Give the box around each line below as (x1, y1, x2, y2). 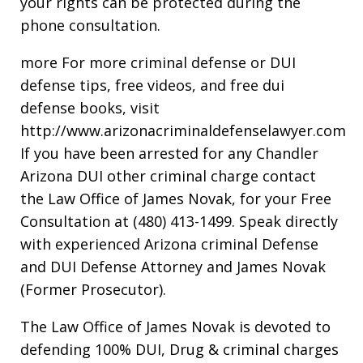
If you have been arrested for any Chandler (20, 143, 318, 163)
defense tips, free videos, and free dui (20, 75, 284, 95)
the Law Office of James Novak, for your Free (20, 188, 331, 208)
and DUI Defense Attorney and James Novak (20, 256, 326, 276)
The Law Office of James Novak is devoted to (20, 316, 331, 336)
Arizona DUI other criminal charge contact (20, 165, 316, 186)
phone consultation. (20, 15, 160, 35)
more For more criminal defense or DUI (20, 52, 296, 72)
